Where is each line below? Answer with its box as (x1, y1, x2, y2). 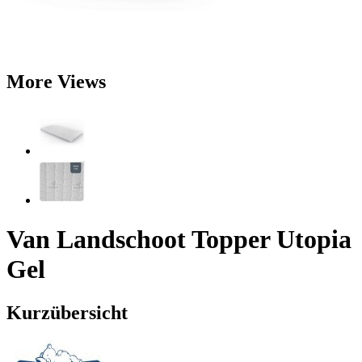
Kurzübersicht (6, 301, 128, 323)
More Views (6, 70, 106, 92)
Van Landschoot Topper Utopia (6, 225, 351, 255)
